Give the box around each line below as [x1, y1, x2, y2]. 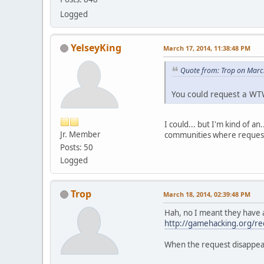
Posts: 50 [60, 141, 93, 153]
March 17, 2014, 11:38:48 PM [163, 43, 250, 52]
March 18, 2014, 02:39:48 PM [163, 189, 250, 199]
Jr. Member [60, 128, 101, 140]
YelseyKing [71, 41, 121, 54]
